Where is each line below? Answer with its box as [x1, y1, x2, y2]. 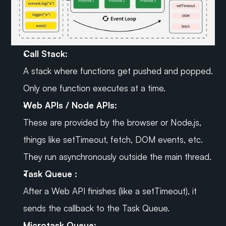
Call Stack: [23, 48, 68, 60]
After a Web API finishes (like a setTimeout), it [23, 186, 197, 197]
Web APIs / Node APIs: [23, 100, 118, 111]
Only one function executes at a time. [23, 83, 166, 94]
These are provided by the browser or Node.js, [23, 117, 202, 128]
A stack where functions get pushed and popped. [23, 66, 213, 77]
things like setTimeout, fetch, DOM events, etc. [23, 134, 203, 145]
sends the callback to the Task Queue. [23, 203, 170, 214]
